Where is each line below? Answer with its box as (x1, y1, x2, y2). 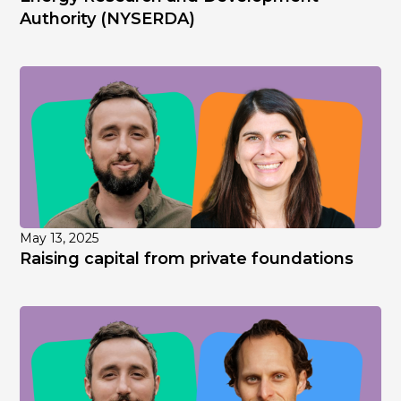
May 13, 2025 (20, 230, 99, 247)
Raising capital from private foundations (20, 249, 354, 269)
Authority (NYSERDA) (20, 9, 196, 30)
